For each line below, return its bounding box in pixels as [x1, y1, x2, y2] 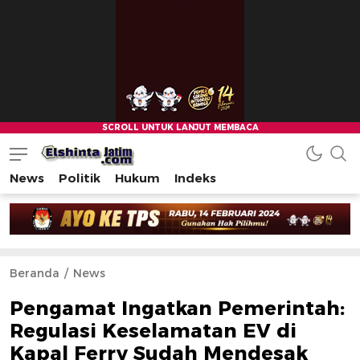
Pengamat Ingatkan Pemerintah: [10, 297, 345, 321]
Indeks [174, 170, 216, 186]
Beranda [10, 266, 59, 281]
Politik [59, 170, 100, 186]
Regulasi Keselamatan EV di [10, 319, 297, 343]
